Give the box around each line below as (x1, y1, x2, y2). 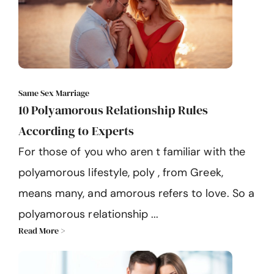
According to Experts (18, 122, 134, 139)
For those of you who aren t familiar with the (18, 144, 245, 159)
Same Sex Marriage (18, 86, 89, 99)
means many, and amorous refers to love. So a (18, 185, 254, 201)
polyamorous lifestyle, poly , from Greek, (18, 165, 223, 180)
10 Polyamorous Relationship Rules (18, 101, 209, 119)
